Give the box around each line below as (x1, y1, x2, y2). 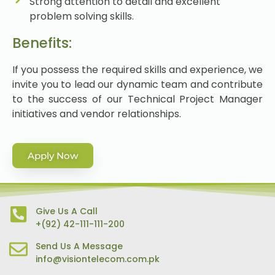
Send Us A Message (35, 239, 123, 252)
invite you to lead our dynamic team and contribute (12, 77, 263, 92)
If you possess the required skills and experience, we (12, 63, 263, 77)
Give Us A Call (35, 204, 98, 217)
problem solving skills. (29, 9, 134, 24)
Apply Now (28, 149, 78, 161)
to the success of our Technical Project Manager (12, 92, 263, 107)
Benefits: (12, 33, 72, 53)
